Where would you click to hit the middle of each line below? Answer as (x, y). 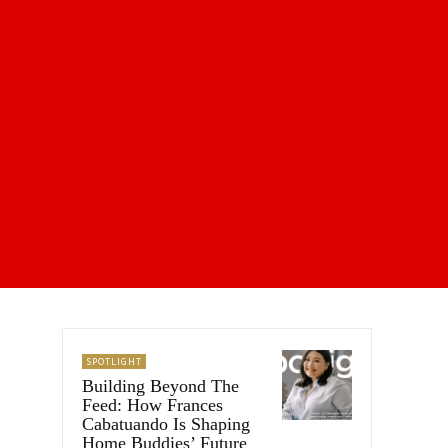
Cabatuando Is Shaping (166, 423)
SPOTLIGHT (114, 361)
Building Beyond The (160, 385)
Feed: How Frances (152, 404)
